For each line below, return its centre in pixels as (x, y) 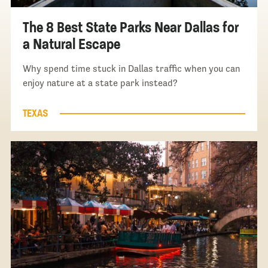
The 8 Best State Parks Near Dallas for (130, 28)
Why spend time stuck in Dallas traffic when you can (131, 69)
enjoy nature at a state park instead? (100, 83)
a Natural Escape (71, 44)
